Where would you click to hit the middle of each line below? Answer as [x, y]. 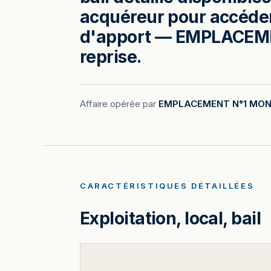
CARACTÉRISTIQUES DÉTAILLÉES [167, 186]
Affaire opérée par [119, 104]
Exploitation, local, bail [170, 218]
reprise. [111, 57]
